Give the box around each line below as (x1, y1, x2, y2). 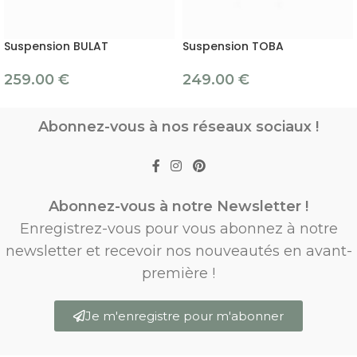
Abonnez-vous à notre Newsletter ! (49, 197, 308, 215)
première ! (142, 264, 215, 282)
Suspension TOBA (182, 38, 284, 55)
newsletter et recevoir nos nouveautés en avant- (5, 241, 352, 260)
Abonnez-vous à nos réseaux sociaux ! (38, 118, 319, 136)
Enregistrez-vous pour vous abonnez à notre (19, 219, 338, 237)
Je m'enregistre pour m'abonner (85, 308, 284, 324)
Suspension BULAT (4, 38, 108, 55)
